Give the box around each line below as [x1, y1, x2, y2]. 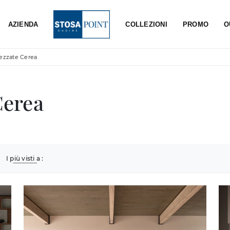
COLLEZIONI [125, 20, 167, 28]
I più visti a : [6, 155, 44, 163]
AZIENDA [8, 20, 39, 28]
